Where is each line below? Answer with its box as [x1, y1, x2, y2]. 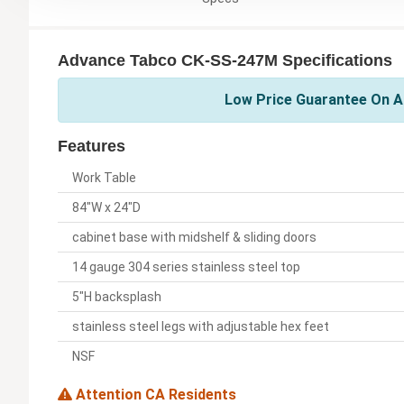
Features [58, 137, 125, 156]
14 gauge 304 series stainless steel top [72, 260, 300, 275]
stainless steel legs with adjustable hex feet [72, 319, 329, 335]
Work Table [72, 170, 136, 186]
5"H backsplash [72, 289, 161, 305]
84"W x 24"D [72, 200, 141, 216]
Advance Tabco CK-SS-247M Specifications [58, 51, 392, 70]
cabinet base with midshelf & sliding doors [72, 230, 317, 245]
